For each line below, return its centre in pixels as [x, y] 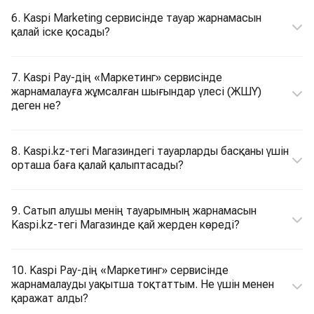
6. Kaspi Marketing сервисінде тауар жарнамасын [136, 18]
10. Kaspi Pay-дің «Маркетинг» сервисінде [120, 270]
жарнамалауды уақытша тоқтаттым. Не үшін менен [143, 284]
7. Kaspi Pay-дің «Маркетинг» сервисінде [117, 77]
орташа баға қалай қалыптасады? [97, 165]
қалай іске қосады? [61, 32]
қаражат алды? [50, 298]
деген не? [36, 105]
